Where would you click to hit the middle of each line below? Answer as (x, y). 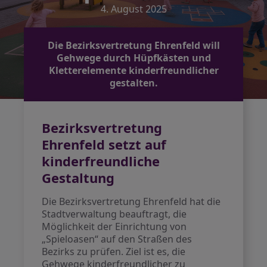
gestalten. (133, 83)
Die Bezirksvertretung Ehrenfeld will (133, 45)
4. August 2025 (133, 9)
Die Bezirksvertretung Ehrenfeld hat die (131, 201)
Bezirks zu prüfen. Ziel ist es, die (114, 252)
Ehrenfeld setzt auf (104, 144)
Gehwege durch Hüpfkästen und (133, 58)
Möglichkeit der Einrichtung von (114, 226)
